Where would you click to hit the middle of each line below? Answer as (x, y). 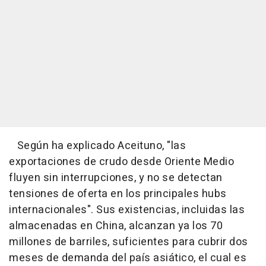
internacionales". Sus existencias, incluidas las (127, 210)
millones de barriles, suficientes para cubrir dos (129, 242)
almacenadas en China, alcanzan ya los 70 (116, 226)
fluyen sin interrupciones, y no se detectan (116, 178)
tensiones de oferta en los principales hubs (118, 194)
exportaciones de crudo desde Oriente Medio (121, 161)
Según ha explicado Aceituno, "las (97, 145)
